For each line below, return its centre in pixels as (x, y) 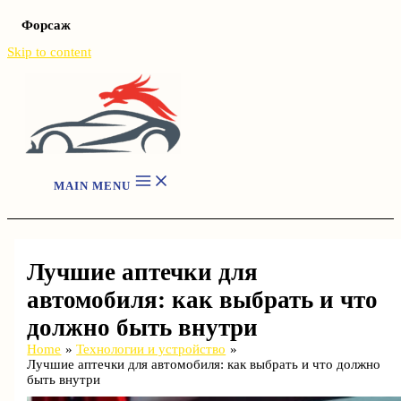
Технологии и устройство (151, 349)
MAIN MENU (92, 186)
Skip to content (49, 52)
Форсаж (46, 25)
